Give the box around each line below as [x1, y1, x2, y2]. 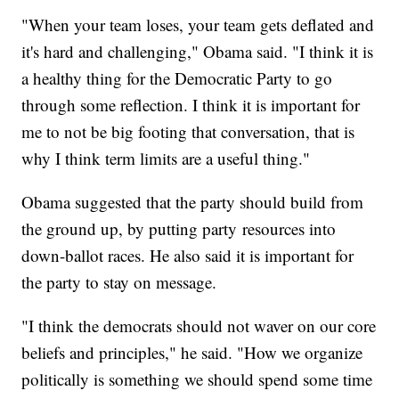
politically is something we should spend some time [21, 368, 373, 391]
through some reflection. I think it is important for [21, 94, 361, 117]
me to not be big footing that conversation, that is [21, 120, 355, 143]
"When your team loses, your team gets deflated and [21, 13, 375, 37]
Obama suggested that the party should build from [21, 191, 364, 214]
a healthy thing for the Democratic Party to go [21, 67, 333, 90]
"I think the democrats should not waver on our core [21, 314, 377, 338]
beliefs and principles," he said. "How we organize [21, 341, 363, 364]
